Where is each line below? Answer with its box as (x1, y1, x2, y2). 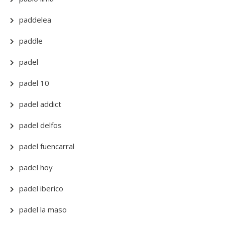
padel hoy (19, 162, 53, 173)
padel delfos (19, 120, 62, 131)
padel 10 (19, 78, 49, 88)
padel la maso (19, 204, 67, 215)
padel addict (19, 99, 61, 109)
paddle (19, 36, 43, 46)
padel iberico (19, 183, 63, 194)
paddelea (19, 15, 51, 25)
